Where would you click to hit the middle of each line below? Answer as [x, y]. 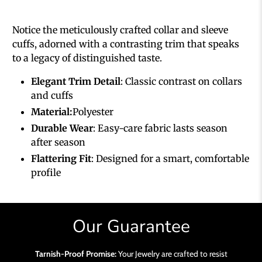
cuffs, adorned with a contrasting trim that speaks [126, 44]
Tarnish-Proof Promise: [75, 254]
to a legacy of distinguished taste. [87, 58]
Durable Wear [62, 128]
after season [58, 142]
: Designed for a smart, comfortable [170, 158]
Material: [52, 111]
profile [46, 172]
